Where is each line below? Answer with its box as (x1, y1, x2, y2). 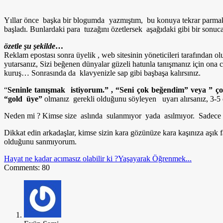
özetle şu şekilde (4, 41, 55, 50)
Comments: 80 (4, 163, 50, 172)
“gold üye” (4, 94, 42, 103)
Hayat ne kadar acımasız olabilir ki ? (4, 154, 118, 163)
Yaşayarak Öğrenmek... (118, 154, 192, 163)
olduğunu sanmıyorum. (4, 137, 77, 146)
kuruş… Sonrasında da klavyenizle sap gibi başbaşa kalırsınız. (4, 68, 201, 77)
